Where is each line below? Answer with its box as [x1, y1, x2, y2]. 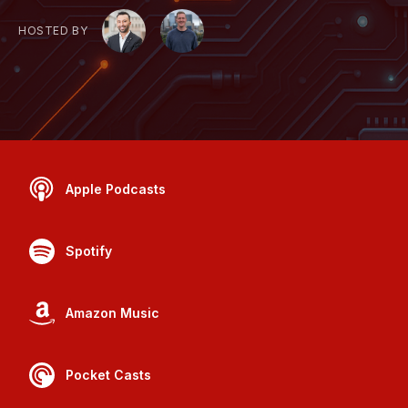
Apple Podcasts [66, 181, 166, 198]
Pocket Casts [66, 367, 151, 383]
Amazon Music [66, 305, 159, 321]
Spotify [66, 243, 112, 260]
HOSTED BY [18, 24, 88, 38]
